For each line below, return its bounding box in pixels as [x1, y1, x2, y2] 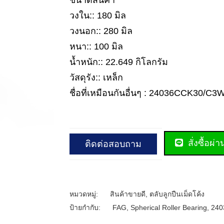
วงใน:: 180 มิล [69, 10, 126, 20]
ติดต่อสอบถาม [85, 138, 141, 149]
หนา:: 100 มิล [69, 41, 123, 51]
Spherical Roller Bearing [130, 203, 207, 211]
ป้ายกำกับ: [69, 203, 102, 211]
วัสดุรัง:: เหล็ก [69, 72, 123, 82]
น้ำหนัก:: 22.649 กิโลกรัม [69, 57, 168, 67]
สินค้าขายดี [110, 189, 145, 198]
